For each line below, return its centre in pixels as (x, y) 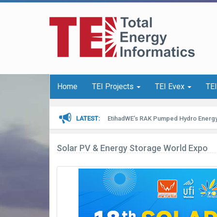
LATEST (87, 118)
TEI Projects (114, 86)
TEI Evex (171, 86)
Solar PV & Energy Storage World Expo (132, 148)
